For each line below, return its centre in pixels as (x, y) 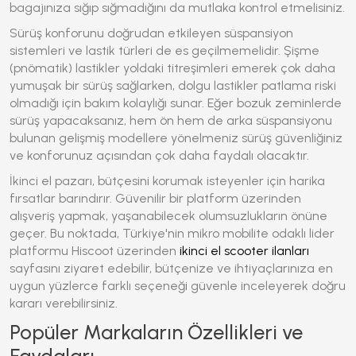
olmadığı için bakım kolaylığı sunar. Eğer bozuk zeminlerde (176, 103)
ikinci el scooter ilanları (244, 251)
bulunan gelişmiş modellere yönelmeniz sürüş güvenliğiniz (176, 138)
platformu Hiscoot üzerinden (95, 251)
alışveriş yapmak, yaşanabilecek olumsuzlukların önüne (168, 216)
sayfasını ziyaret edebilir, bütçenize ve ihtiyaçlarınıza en (171, 268)
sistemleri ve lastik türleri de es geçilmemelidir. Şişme (164, 50)
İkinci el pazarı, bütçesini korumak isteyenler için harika (167, 181)
